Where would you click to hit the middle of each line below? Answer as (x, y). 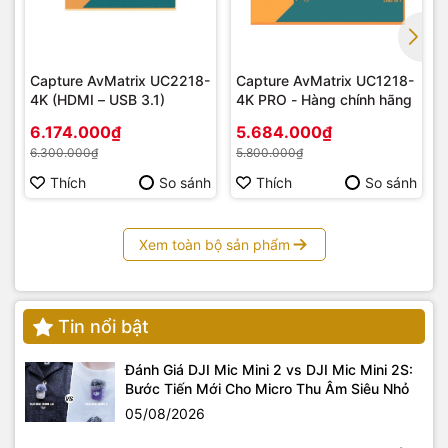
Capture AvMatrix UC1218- (325, 81)
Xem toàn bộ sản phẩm (214, 245)
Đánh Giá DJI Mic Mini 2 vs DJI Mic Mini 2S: (269, 370)
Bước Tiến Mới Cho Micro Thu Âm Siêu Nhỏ (267, 389)
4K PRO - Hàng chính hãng (351, 100)
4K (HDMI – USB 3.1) (97, 100)
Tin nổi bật (103, 327)
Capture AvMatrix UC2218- (120, 81)
